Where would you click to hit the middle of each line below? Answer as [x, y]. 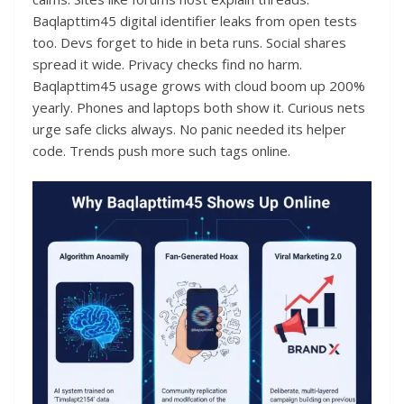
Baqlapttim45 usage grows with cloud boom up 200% [199, 85]
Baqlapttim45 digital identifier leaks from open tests [195, 20]
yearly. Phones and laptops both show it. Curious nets [199, 107]
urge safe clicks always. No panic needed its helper [189, 129]
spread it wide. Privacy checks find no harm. [167, 64]
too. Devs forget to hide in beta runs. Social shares [189, 42]
